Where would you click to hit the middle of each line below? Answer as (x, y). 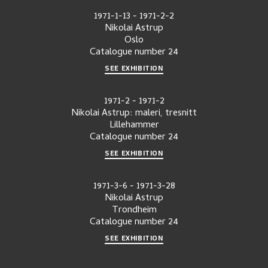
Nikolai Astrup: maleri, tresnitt (134, 113)
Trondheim (134, 210)
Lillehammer (134, 125)
